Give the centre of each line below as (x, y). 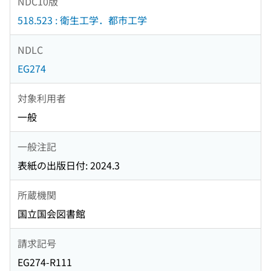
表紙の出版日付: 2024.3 (69, 165)
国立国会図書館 (51, 214)
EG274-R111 (45, 262)
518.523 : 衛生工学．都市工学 (82, 20)
